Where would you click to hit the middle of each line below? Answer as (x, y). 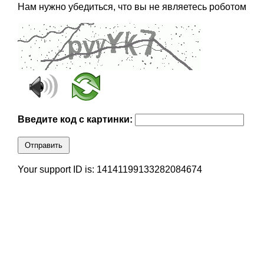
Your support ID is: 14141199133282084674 (110, 170)
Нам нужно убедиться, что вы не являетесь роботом (132, 7)
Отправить (43, 146)
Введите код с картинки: (76, 120)
